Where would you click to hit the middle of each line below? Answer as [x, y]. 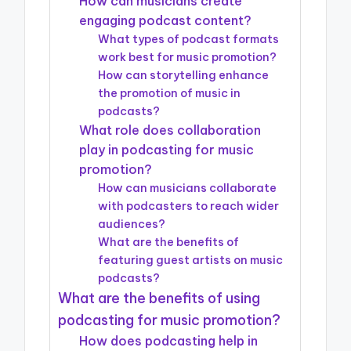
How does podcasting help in [169, 341]
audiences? [132, 224]
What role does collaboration [170, 130]
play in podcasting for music [167, 150]
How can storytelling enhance [184, 76]
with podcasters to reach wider [189, 206]
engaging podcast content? [166, 21]
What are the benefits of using [159, 299]
